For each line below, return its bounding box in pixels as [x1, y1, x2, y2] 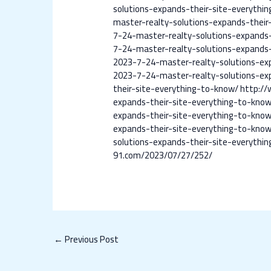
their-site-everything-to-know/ [113, 80, 239, 98]
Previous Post [63, 230, 119, 249]
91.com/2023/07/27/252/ [113, 146, 213, 165]
